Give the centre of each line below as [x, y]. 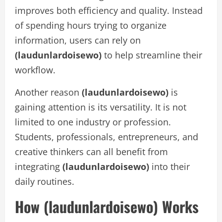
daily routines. [45, 181]
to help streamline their [152, 55]
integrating [39, 166]
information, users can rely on [78, 40]
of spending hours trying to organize [91, 25]
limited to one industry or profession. [93, 122]
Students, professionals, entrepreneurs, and [107, 137]
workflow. [35, 70]
